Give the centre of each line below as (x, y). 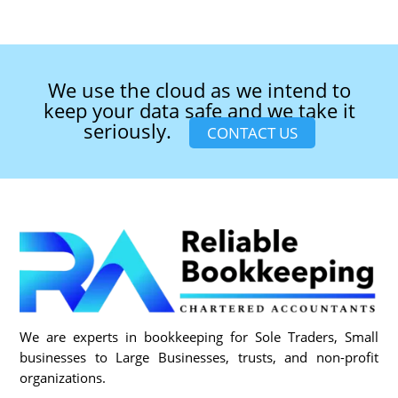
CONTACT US (252, 133)
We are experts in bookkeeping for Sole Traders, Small (199, 336)
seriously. (127, 131)
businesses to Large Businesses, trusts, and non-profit (199, 357)
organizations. (63, 377)
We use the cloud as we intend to (199, 90)
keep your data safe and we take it (199, 111)
